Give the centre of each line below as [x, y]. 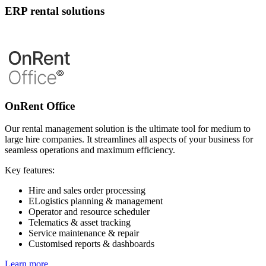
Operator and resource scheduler [89, 212]
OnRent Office [40, 106]
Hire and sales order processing [87, 191]
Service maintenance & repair [84, 233]
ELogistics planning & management [96, 201]
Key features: [30, 170]
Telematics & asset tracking [80, 223]
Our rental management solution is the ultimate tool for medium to [128, 129]
